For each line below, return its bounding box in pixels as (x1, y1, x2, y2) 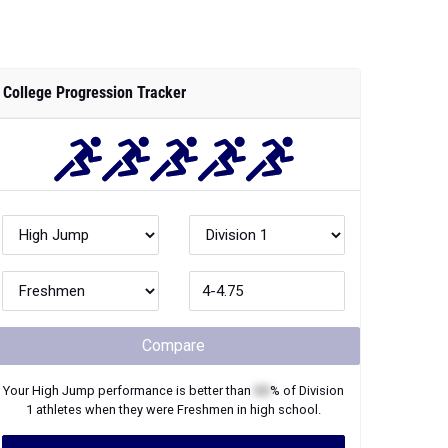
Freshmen (177, 402, 234, 417)
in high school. (234, 402, 321, 417)
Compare (142, 336, 205, 355)
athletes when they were (33, 402, 177, 417)
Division (299, 383, 344, 398)
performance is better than (95, 383, 254, 398)
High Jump (32, 383, 95, 398)
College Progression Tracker (3, 83, 186, 102)
